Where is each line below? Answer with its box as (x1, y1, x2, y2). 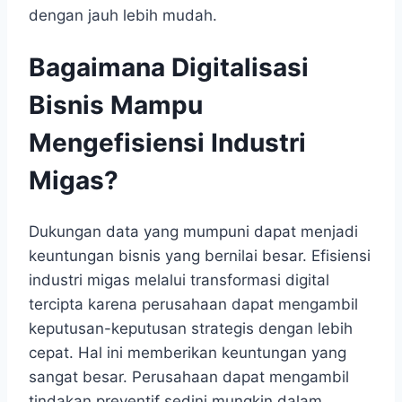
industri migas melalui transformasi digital (29, 271, 329, 290)
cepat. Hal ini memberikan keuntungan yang (29, 344, 346, 363)
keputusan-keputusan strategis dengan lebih (29, 319, 353, 338)
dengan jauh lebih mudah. (29, 5, 217, 24)
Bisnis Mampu (29, 89, 203, 120)
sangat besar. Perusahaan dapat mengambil (29, 368, 349, 387)
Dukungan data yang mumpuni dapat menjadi (29, 223, 358, 241)
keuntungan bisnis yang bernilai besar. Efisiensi (29, 247, 371, 266)
